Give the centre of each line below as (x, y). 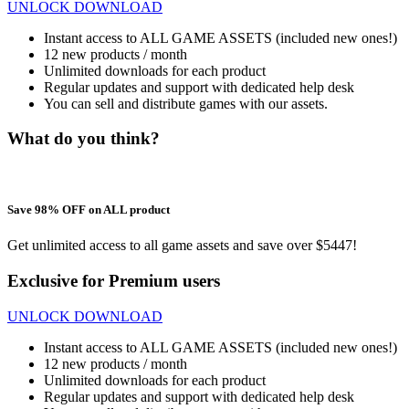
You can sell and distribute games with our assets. (186, 103)
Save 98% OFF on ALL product (89, 210)
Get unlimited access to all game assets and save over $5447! (182, 246)
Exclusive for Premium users (114, 281)
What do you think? (84, 139)
